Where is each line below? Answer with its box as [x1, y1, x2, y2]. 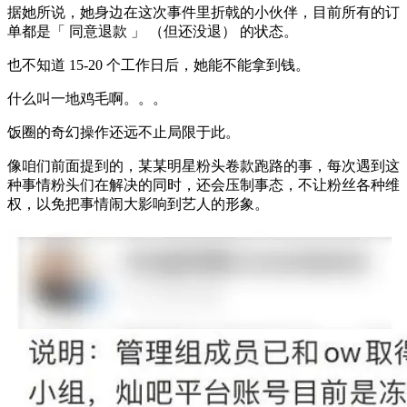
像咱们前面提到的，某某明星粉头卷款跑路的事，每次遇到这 [7, 157, 400, 174]
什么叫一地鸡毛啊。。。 [7, 90, 167, 106]
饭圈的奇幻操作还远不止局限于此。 [7, 124, 240, 140]
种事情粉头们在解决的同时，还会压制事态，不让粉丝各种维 [7, 176, 400, 193]
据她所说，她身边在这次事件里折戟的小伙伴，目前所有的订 [7, 4, 400, 20]
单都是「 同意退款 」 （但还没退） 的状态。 [7, 23, 298, 39]
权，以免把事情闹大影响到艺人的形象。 [7, 195, 269, 212]
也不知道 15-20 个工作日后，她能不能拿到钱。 [7, 56, 310, 73]
